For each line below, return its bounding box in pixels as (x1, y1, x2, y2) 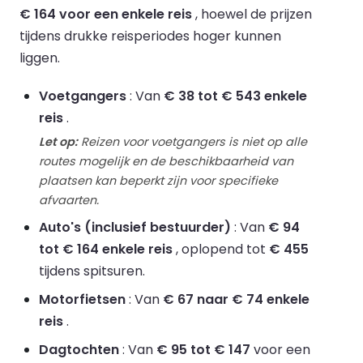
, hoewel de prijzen (192, 4, 312, 23)
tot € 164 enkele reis (39, 239, 173, 258)
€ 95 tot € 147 (156, 340, 250, 359)
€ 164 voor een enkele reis (19, 4, 192, 23)
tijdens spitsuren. (39, 261, 145, 280)
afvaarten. (39, 191, 99, 208)
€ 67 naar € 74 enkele (163, 289, 310, 309)
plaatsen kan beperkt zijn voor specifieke (39, 172, 278, 189)
